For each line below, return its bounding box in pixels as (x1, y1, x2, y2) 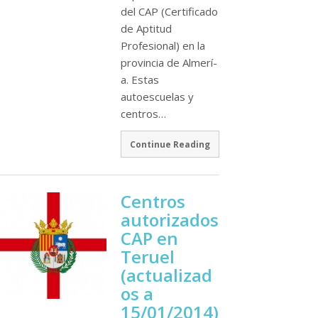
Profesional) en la (121, 38, 205, 53)
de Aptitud (121, 21, 172, 36)
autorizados (121, 207, 219, 231)
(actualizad (121, 263, 212, 287)
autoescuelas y (121, 89, 194, 104)
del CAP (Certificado (121, 4, 218, 19)
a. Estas (121, 72, 159, 87)
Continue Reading (129, 138, 210, 150)
